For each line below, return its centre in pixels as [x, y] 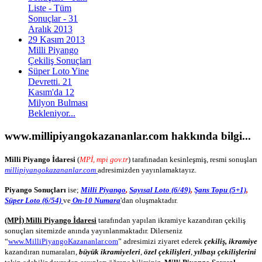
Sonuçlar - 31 [53, 19]
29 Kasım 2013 [56, 40]
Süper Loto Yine [58, 71]
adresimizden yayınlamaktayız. [147, 170]
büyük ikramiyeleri [110, 251]
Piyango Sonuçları [35, 189]
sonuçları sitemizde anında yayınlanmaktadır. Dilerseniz [94, 230]
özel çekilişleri [167, 251]
